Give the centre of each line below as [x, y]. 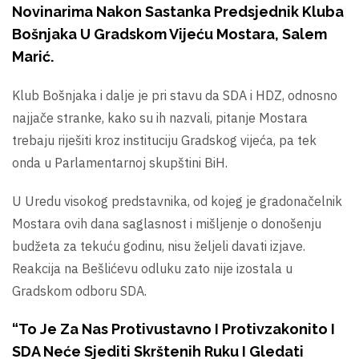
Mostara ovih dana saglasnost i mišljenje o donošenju [167, 224]
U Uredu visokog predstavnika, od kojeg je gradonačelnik [177, 202]
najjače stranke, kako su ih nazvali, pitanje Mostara [160, 118]
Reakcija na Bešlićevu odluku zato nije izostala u [152, 269]
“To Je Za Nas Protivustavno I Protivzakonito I [173, 329]
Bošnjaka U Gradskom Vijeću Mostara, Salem [169, 34]
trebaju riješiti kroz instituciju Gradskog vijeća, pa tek [164, 141]
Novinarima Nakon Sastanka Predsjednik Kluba [178, 12]
